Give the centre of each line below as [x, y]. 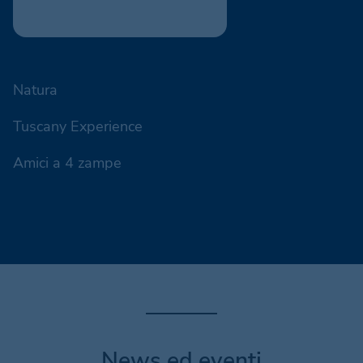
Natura [35, 90]
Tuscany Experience [78, 126]
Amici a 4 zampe [67, 162]
